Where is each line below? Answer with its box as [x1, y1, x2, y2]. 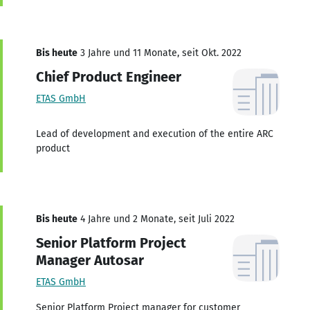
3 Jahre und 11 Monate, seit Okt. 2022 [77, 46, 241, 59]
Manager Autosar [36, 251, 144, 268]
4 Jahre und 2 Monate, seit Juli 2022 [77, 212, 235, 225]
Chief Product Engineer [36, 68, 181, 85]
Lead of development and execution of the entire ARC [36, 127, 273, 140]
